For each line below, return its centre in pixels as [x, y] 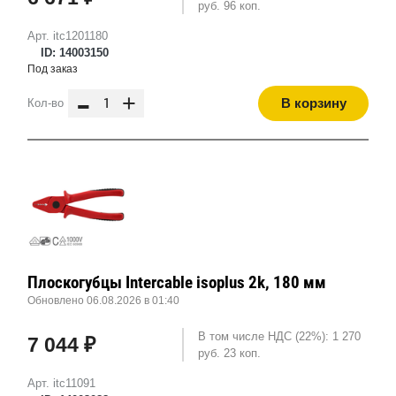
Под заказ [53, 69]
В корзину [313, 103]
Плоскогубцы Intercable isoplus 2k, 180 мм [177, 283]
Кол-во [46, 103]
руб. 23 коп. [229, 354]
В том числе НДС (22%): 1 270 [279, 337]
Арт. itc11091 [61, 384]
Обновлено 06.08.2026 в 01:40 [103, 301]
